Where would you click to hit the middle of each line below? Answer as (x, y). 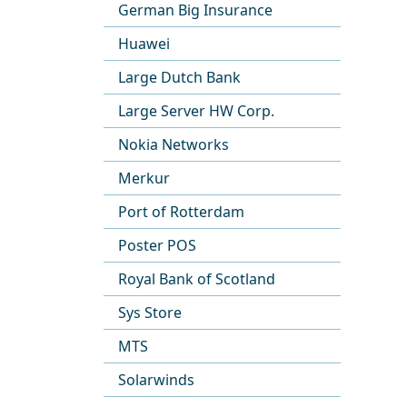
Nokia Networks (174, 144)
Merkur (144, 178)
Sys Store (150, 313)
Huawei (144, 44)
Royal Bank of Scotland (197, 279)
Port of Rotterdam (181, 212)
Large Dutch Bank (179, 77)
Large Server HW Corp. (196, 111)
